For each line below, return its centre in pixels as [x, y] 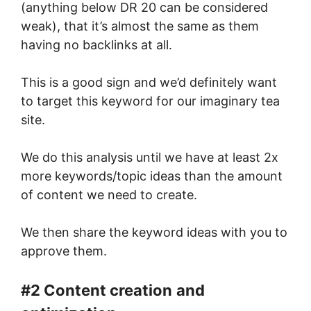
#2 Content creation [96, 290]
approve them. [64, 251]
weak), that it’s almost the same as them [140, 26]
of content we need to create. [109, 194]
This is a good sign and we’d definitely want [149, 82]
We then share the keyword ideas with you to [154, 232]
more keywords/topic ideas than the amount [152, 176]
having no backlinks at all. [96, 44]
